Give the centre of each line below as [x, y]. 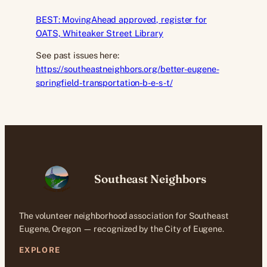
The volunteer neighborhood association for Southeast [124, 216]
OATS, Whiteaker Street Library [100, 33]
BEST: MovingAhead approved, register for [121, 19]
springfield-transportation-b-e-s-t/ [104, 83]
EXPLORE [40, 250]
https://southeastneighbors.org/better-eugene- [128, 69]
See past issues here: [77, 55]
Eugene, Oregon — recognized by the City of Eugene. [122, 229]
